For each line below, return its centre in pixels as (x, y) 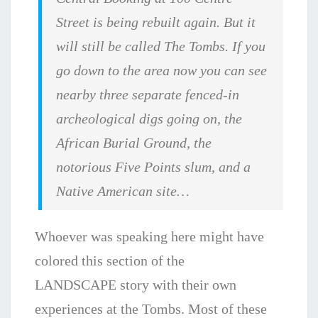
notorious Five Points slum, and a (154, 167)
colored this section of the (110, 261)
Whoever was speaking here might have (149, 237)
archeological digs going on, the (149, 119)
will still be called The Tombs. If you (161, 46)
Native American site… (125, 191)
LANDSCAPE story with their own (136, 285)
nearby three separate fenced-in (148, 95)
